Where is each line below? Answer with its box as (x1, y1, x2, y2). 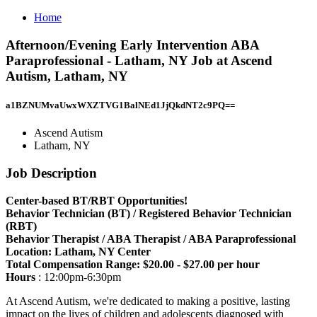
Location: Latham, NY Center (6, 245, 151, 258)
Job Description (6, 165, 97, 180)
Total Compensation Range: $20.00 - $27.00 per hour (6, 258, 260, 270)
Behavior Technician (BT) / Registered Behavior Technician (6, 207, 292, 219)
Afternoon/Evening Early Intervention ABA (6, 37, 259, 52)
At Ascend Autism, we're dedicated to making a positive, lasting (6, 294, 290, 307)
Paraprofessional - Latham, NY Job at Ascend (6, 52, 272, 68)
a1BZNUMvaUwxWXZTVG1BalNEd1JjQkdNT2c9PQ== (6, 99, 235, 110)
